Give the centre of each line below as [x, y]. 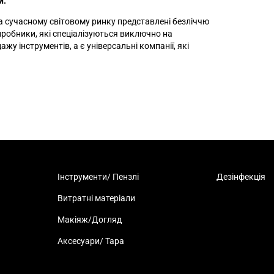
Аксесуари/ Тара [91, 241]
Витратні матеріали [96, 198]
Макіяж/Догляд [89, 220]
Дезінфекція [241, 177]
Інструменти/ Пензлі [98, 177]
